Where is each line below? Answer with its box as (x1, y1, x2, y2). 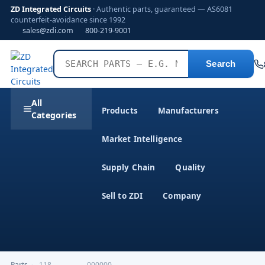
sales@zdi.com (22, 25, 73, 35)
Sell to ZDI (101, 190, 143, 201)
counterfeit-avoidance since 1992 (11, 15, 125, 25)
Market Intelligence (101, 134, 183, 144)
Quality (175, 162, 206, 173)
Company (163, 190, 202, 201)
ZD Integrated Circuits (11, 4, 91, 14)
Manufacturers (157, 105, 219, 116)
